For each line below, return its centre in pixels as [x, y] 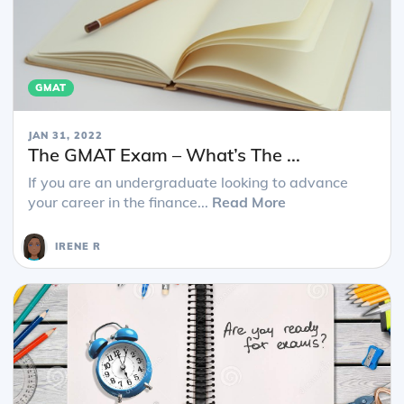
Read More [249, 202]
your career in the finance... [120, 202]
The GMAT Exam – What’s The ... [164, 154]
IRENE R [78, 247]
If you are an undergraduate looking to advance [188, 182]
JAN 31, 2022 [65, 135]
